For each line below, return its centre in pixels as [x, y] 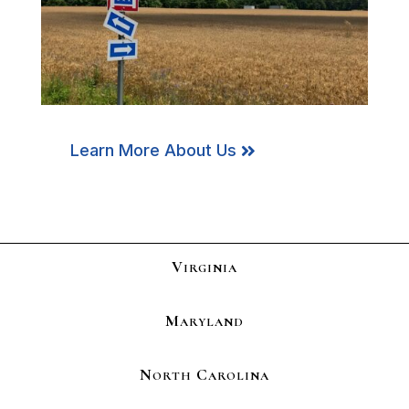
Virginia [204, 266]
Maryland [204, 320]
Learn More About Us [153, 151]
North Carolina [204, 374]
